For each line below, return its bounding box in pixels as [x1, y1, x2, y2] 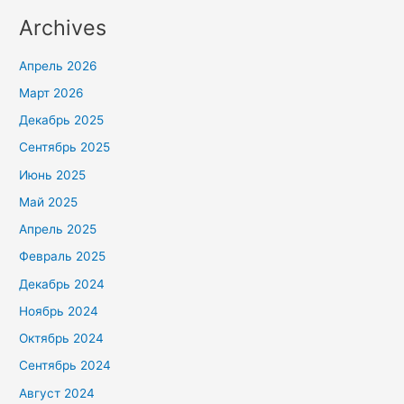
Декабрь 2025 [19, 113, 105, 128]
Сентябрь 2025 [19, 140, 111, 155]
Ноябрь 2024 [19, 303, 99, 318]
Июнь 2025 [19, 167, 87, 182]
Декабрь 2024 [19, 276, 106, 291]
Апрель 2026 [19, 58, 98, 73]
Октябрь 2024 [19, 331, 105, 346]
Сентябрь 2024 [19, 358, 112, 373]
